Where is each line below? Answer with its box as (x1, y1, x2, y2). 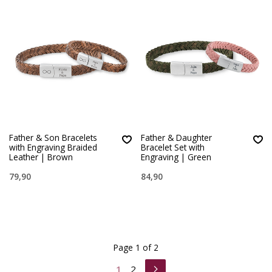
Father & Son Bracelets (9, 131, 97, 143)
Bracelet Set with (140, 141, 205, 153)
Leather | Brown (9, 151, 73, 163)
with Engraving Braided (9, 141, 97, 153)
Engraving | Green (140, 151, 211, 163)
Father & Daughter (140, 131, 212, 143)
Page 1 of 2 (114, 241, 158, 253)
